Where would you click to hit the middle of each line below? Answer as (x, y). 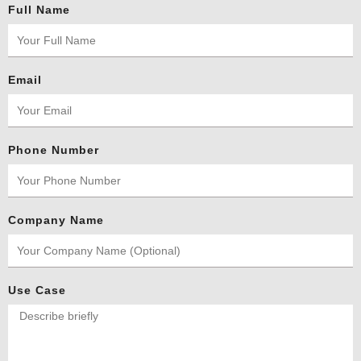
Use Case (37, 290)
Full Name (39, 10)
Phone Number (54, 150)
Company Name (56, 220)
